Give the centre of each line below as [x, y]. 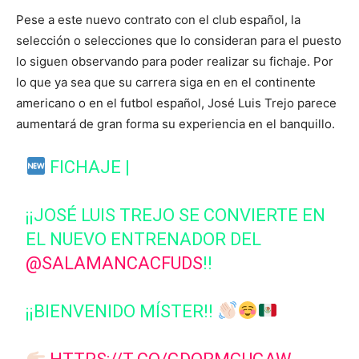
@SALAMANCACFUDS [115, 263]
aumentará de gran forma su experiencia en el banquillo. [175, 124]
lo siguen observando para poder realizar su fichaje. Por [175, 61]
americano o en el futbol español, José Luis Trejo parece [176, 103]
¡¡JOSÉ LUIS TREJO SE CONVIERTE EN [176, 215]
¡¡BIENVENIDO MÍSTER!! [122, 311]
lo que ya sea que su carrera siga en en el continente [166, 82]
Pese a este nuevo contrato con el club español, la [158, 20]
